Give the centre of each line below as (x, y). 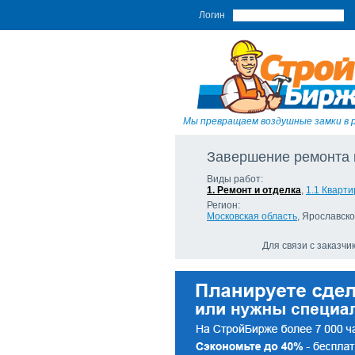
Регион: (223, 205)
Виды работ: (235, 179)
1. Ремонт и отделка (254, 190)
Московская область (252, 216)
